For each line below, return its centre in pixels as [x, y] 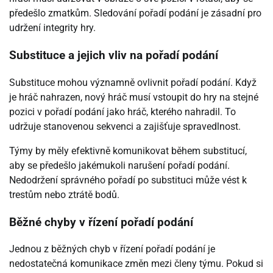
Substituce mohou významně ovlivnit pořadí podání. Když [133, 82]
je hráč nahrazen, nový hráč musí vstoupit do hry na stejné [134, 97]
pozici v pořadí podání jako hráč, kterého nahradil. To [122, 112]
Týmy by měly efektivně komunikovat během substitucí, [128, 151]
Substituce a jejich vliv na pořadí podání [114, 56]
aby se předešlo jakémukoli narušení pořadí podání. [119, 165]
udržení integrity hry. [52, 28]
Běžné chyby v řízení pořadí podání [101, 222]
